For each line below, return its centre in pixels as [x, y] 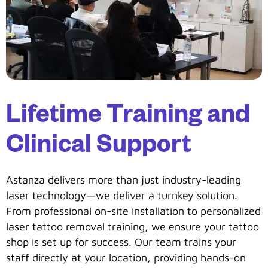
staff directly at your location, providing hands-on [126, 257]
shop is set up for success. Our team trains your [121, 242]
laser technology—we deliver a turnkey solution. [122, 195]
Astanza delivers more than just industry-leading [124, 179]
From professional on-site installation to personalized [133, 211]
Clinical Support [99, 148]
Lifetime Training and [128, 118]
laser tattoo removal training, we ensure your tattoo [133, 226]
